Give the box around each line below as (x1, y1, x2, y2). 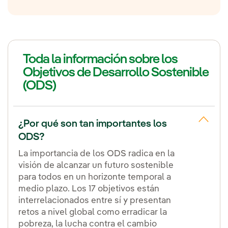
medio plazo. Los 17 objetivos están (18, 184, 159, 193)
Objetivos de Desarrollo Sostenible (23, 66, 209, 79)
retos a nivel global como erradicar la (18, 208, 167, 217)
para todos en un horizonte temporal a (18, 173, 171, 182)
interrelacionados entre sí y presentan (18, 196, 171, 205)
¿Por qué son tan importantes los (18, 119, 167, 129)
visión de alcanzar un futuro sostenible (18, 161, 174, 170)
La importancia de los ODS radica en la (18, 149, 175, 158)
